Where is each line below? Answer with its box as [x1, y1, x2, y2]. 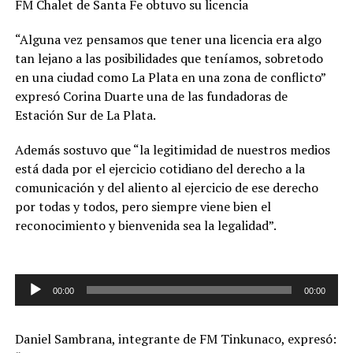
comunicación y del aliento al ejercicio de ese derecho [14, 178, 318, 196]
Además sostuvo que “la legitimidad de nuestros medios [14, 140, 330, 158]
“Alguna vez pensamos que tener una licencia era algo [14, 30, 321, 48]
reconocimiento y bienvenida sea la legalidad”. [14, 216, 277, 234]
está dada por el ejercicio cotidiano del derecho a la [14, 159, 305, 177]
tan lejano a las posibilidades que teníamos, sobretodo [14, 49, 323, 67]
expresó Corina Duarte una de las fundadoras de [14, 87, 288, 105]
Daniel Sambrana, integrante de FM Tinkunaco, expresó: [14, 329, 336, 347]
